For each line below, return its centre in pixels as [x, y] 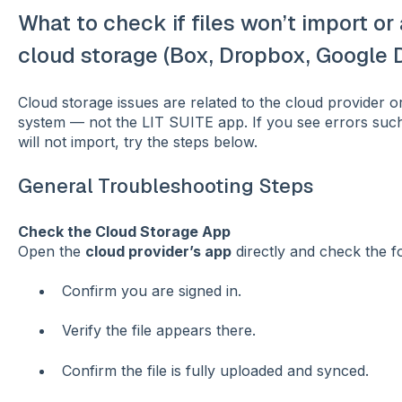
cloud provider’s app [158, 251]
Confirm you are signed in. [151, 290]
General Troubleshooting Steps [165, 186]
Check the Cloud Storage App [124, 231]
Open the [51, 251]
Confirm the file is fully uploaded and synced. [215, 370]
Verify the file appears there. [158, 331]
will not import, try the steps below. [137, 141]
